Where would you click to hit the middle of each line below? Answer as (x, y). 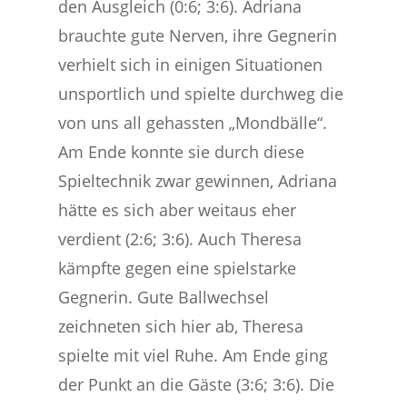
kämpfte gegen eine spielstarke (178, 268)
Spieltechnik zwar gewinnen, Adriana (198, 181)
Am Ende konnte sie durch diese (182, 152)
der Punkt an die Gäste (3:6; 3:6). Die (197, 384)
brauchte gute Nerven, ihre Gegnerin (198, 35)
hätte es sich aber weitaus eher (178, 210)
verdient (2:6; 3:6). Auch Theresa (180, 239)
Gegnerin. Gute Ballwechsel (164, 297)
